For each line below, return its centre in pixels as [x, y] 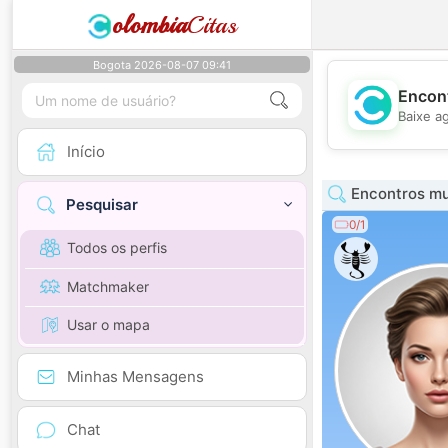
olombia [149, 25]
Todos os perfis [117, 248]
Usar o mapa [108, 324]
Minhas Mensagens [135, 376]
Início [86, 151]
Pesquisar [102, 205]
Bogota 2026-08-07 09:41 [162, 65]
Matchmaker [108, 286]
